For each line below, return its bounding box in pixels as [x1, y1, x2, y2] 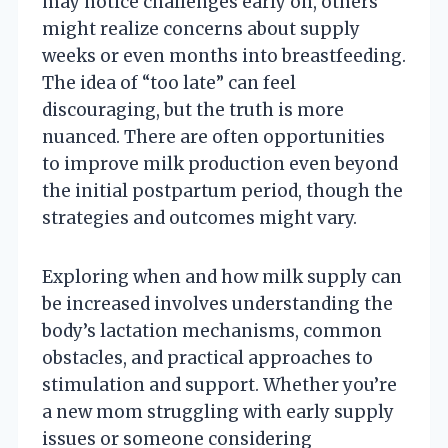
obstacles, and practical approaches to [42, 346, 373, 369]
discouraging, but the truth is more [42, 98, 344, 121]
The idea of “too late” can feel [42, 71, 296, 94]
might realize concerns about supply [42, 17, 360, 40]
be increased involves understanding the [42, 292, 393, 315]
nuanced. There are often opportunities [42, 125, 385, 148]
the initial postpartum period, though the [42, 179, 403, 202]
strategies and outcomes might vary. [42, 206, 357, 229]
